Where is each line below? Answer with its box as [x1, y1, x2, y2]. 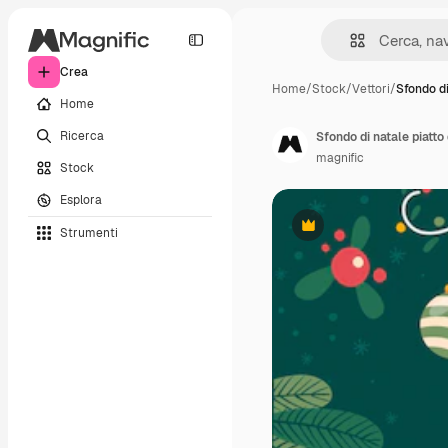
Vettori [352, 81, 390, 97]
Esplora [60, 191, 102, 208]
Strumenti [60, 224, 118, 241]
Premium [306, 224, 359, 241]
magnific [316, 150, 364, 166]
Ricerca [60, 127, 104, 144]
